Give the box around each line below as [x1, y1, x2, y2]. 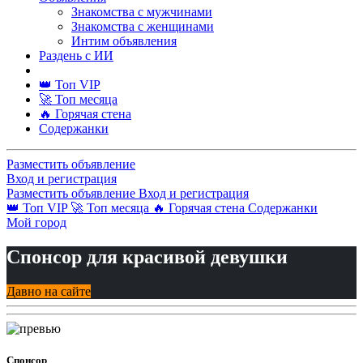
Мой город [6, 216, 66, 229]
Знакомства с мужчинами [71, 5, 212, 19]
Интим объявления [71, 34, 177, 48]
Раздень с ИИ [39, 49, 113, 62]
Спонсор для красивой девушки [6, 246, 288, 267]
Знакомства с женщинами [71, 19, 214, 33]
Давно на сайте [6, 284, 91, 298]
